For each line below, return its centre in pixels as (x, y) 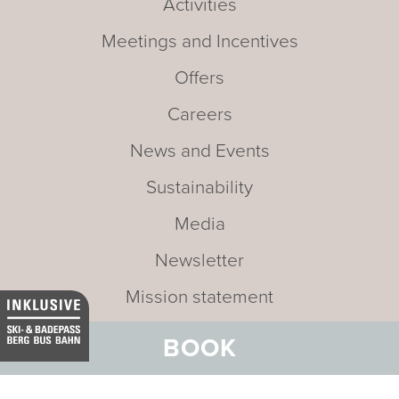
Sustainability (199, 188)
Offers (199, 78)
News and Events (199, 151)
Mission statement (199, 297)
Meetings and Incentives (199, 42)
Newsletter (199, 261)
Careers (199, 115)
